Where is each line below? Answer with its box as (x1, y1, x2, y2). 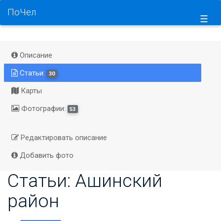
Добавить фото (17, 151, 74, 160)
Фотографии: (19, 104, 68, 113)
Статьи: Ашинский (7, 169, 162, 191)
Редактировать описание (18, 133, 107, 142)
